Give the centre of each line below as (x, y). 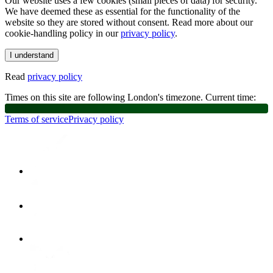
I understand (32, 55)
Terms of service (37, 119)
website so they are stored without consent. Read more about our (129, 23)
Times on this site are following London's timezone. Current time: (130, 97)
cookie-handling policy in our (62, 34)
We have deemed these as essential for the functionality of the (122, 12)
